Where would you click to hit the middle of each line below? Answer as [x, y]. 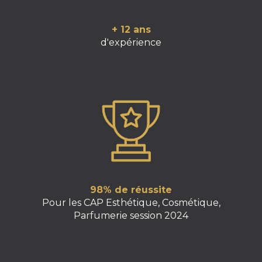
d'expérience [131, 42]
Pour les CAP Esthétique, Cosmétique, [131, 202]
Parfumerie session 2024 [131, 215]
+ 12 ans [131, 29]
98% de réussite [131, 189]
